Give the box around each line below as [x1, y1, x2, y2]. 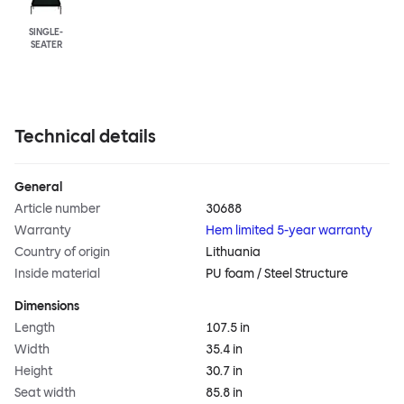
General [14, 179, 62, 195]
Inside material [14, 265, 100, 281]
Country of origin [14, 243, 110, 260]
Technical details [14, 124, 156, 147]
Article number [14, 200, 100, 216]
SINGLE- [29, 25, 64, 38]
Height [14, 363, 52, 379]
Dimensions [14, 298, 79, 314]
